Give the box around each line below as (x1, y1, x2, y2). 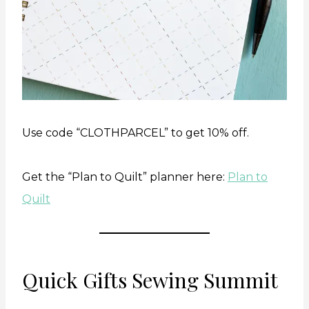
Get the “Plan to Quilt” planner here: (22, 170, 228, 183)
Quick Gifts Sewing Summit (22, 266, 278, 294)
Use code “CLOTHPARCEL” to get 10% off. (22, 126, 249, 139)
